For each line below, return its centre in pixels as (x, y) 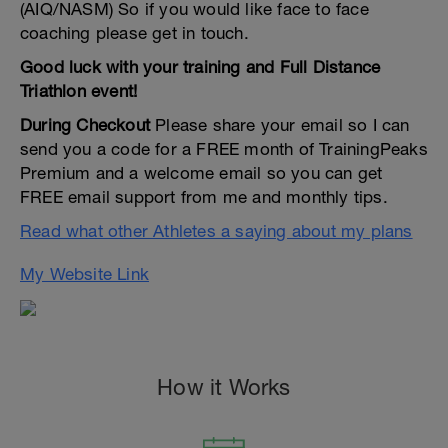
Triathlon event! (79, 91)
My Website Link (84, 274)
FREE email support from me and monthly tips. (204, 197)
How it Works (224, 387)
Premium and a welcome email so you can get (201, 173)
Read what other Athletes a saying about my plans (216, 231)
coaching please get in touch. (134, 33)
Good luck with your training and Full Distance (200, 67)
